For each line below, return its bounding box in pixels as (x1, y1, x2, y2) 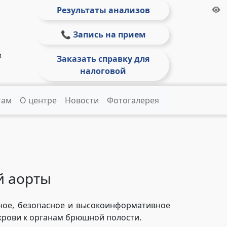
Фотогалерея (107, 95, 159, 106)
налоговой (80, 65, 126, 77)
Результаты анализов (56, 5, 150, 16)
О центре (20, 95, 57, 106)
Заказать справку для (57, 53, 149, 64)
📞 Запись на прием (60, 29, 146, 40)
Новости (65, 95, 99, 106)
